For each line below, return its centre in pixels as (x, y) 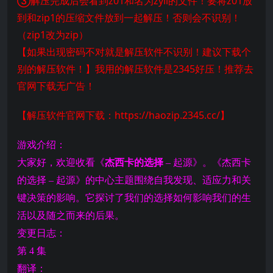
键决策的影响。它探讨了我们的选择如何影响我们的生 (134, 198)
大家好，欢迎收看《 (61, 162)
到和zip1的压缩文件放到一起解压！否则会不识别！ (129, 18)
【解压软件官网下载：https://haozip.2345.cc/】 (123, 115)
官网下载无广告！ (56, 86)
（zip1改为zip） (53, 35)
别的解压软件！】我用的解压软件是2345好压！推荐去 (135, 69)
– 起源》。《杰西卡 (207, 162)
